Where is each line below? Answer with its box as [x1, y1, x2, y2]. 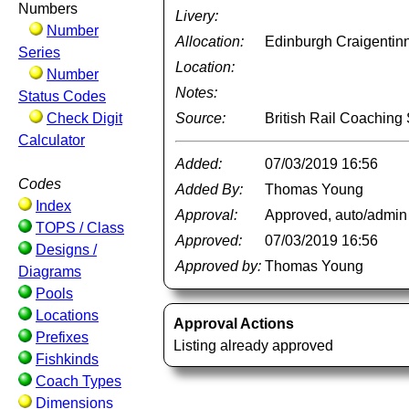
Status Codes [18, 89, 106, 104]
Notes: [175, 85, 218, 100]
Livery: [175, 8, 219, 24]
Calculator [18, 132, 85, 148]
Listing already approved [173, 338, 334, 353]
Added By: [175, 182, 244, 197]
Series [18, 45, 60, 60]
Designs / [36, 242, 97, 257]
